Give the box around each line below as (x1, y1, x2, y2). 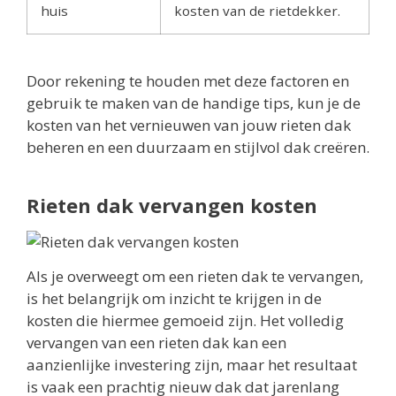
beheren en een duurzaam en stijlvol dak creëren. (27, 136, 369, 157)
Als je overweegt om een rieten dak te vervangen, (27, 265, 363, 286)
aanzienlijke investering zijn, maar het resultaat (27, 354, 357, 375)
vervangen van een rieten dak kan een (27, 331, 286, 353)
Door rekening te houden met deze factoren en (27, 70, 349, 91)
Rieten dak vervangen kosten (27, 191, 317, 218)
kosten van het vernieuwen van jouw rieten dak (27, 114, 351, 135)
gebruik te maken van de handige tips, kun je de (27, 92, 361, 113)
